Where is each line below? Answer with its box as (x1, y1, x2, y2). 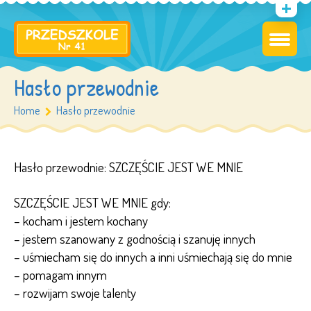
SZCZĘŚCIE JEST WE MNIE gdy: (14, 194, 171, 212)
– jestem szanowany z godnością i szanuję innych (14, 230, 255, 248)
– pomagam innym (14, 266, 107, 284)
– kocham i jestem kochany (14, 212, 148, 230)
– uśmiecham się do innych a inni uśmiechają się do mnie (14, 248, 292, 266)
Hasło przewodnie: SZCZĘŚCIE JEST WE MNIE (14, 158, 243, 176)
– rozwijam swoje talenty (14, 284, 136, 302)
